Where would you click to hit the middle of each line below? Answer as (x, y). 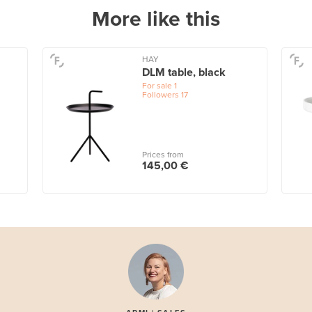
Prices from (163, 155)
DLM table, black (184, 72)
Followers (160, 94)
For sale (157, 85)
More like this (156, 19)
